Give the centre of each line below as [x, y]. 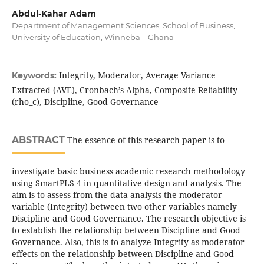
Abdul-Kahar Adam [54, 14]
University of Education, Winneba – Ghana [93, 37]
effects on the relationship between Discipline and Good [123, 254]
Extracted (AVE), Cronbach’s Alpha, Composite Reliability [124, 90]
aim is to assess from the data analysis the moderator [117, 195]
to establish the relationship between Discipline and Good [126, 230]
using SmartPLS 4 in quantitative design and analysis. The [126, 183]
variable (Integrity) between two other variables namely [124, 207]
